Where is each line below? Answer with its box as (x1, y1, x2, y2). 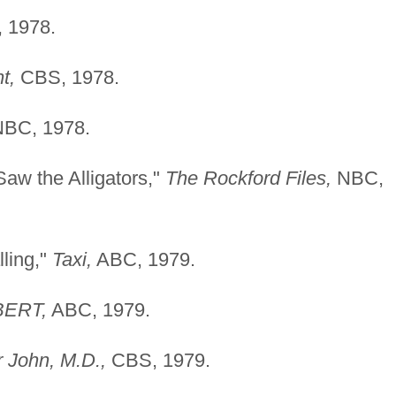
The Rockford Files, (164, 166, 331, 189)
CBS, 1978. (14, 65, 119, 88)
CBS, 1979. (105, 348, 210, 371)
